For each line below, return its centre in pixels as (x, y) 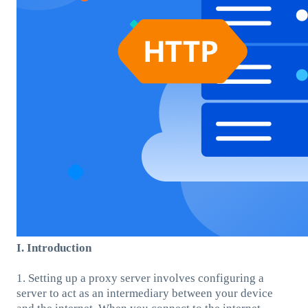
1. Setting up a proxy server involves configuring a (140, 278)
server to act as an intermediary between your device (144, 293)
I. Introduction (54, 247)
